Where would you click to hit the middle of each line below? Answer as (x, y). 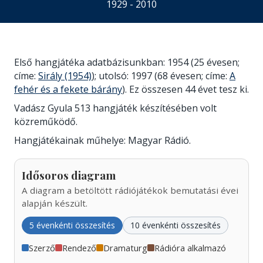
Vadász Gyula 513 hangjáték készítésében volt (115, 108)
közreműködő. (46, 121)
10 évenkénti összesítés (176, 225)
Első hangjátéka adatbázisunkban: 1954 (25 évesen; (127, 62)
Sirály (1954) (65, 76)
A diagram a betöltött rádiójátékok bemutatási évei (130, 190)
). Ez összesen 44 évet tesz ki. (186, 89)
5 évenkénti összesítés (72, 225)
